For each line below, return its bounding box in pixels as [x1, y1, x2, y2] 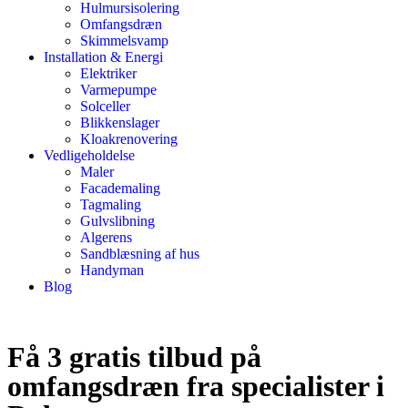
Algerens [80, 229, 132, 245]
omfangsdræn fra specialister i [7, 370, 384, 403]
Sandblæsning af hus [80, 246, 199, 261]
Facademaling [80, 180, 160, 196]
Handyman [80, 262, 144, 278]
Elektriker [80, 66, 137, 81]
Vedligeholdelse [44, 148, 135, 163]
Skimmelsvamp [80, 33, 168, 48]
